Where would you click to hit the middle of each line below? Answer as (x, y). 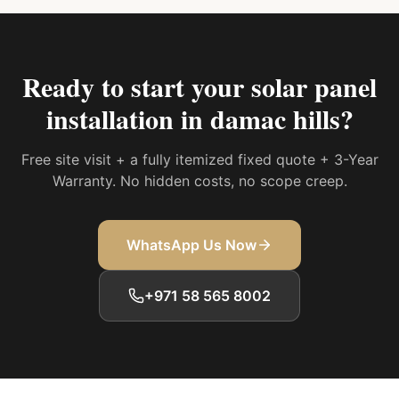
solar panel (314, 86)
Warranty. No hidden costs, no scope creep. (199, 181)
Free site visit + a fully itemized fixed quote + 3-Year (199, 159)
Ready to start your (137, 86)
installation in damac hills (193, 118)
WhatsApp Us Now (191, 245)
